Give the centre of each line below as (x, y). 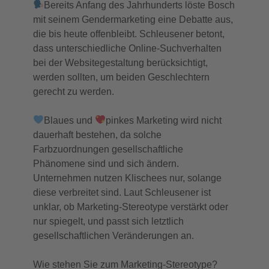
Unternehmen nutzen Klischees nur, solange (127, 178)
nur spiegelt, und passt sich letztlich (108, 221)
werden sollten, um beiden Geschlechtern (121, 77)
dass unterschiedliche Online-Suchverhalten (127, 48)
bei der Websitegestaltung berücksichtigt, (120, 62)
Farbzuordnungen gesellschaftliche (108, 149)
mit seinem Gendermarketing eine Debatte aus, (133, 19)
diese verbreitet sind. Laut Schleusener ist (122, 192)
